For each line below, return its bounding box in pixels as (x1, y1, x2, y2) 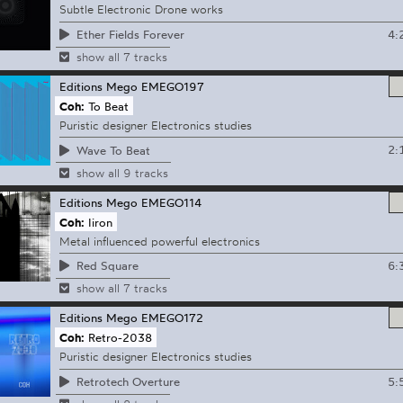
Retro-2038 (88, 330, 153, 345)
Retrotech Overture (76, 374, 180, 389)
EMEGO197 (140, 79, 204, 94)
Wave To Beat (76, 142, 150, 157)
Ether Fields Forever (76, 27, 184, 42)
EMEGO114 (140, 194, 201, 210)
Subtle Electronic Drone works (58, 2, 223, 17)
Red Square (76, 258, 139, 273)
